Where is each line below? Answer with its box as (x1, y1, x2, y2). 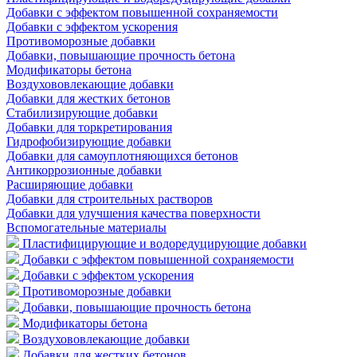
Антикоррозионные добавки (6, 163, 162, 177)
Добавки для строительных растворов (6, 191, 213, 206)
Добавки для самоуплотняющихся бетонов (6, 148, 238, 163)
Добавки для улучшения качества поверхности (6, 206, 261, 220)
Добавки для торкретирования (6, 120, 172, 134)
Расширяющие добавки (6, 177, 133, 191)
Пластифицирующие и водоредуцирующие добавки (22, 236, 307, 250)
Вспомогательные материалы (6, 220, 167, 234)
